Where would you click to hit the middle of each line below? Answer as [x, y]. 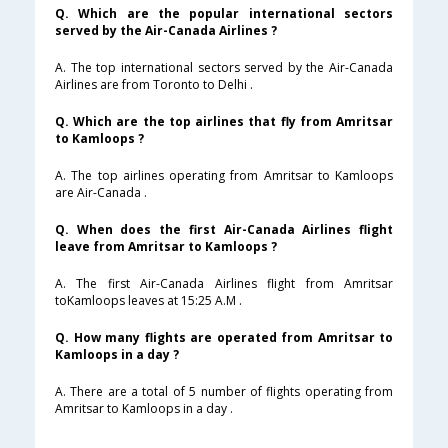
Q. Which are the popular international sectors [224, 14]
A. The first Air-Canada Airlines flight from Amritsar [224, 284]
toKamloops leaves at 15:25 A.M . [148, 301]
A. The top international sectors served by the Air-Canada [224, 68]
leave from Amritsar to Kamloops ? [166, 247]
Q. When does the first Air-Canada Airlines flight [224, 230]
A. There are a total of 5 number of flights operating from [224, 392]
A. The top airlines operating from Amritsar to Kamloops [224, 176]
